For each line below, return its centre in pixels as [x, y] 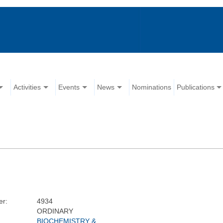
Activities [27, 87]
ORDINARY [55, 211]
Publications [196, 87]
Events [69, 87]
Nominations [152, 87]
